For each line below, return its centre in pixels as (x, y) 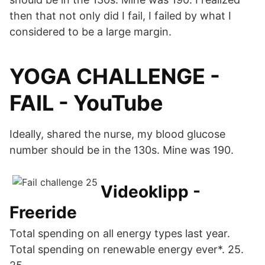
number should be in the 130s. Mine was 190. (122, 150)
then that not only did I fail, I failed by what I (120, 16)
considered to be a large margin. (91, 32)
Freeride (43, 212)
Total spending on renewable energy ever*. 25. (127, 249)
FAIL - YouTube (86, 103)
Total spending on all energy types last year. (120, 233)
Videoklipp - (151, 192)
